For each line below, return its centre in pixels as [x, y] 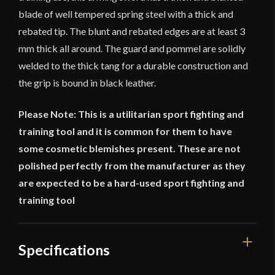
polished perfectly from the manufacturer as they [132, 166]
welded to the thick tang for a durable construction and [133, 66]
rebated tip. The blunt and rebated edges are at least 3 [132, 31]
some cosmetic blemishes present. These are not [130, 149]
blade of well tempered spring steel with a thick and [126, 14]
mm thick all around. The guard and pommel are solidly [132, 48]
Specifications [64, 250]
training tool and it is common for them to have [125, 131]
